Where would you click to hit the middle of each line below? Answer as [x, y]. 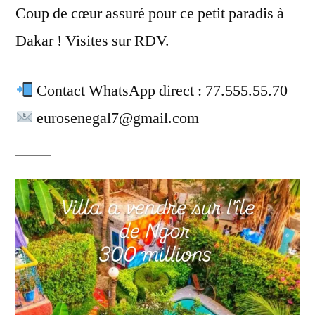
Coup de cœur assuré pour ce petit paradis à [150, 13]
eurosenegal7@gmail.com [116, 118]
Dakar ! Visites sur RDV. [92, 40]
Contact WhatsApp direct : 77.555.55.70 [161, 90]
